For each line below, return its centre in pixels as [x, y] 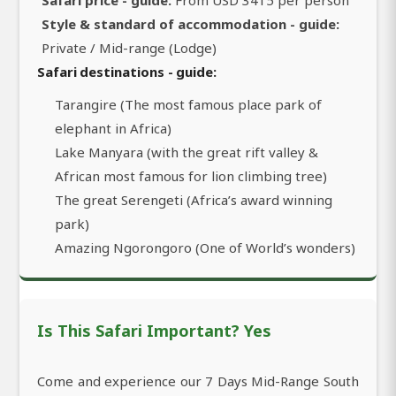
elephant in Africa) [113, 129]
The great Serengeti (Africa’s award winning [194, 200]
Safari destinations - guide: [127, 72]
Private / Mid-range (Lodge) [129, 48]
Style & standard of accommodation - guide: [190, 24]
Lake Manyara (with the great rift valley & [187, 152]
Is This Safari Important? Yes [154, 331]
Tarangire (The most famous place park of [188, 105]
